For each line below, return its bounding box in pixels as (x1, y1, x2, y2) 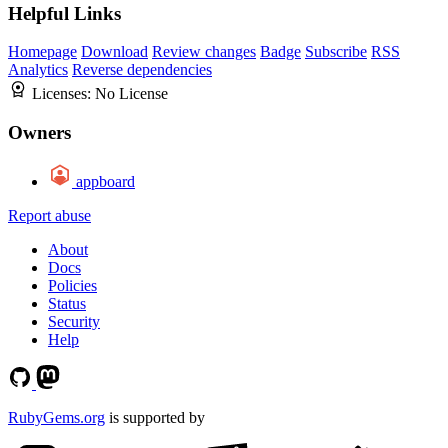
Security (48, 312, 100, 330)
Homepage (8, 43, 77, 61)
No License (95, 85, 168, 103)
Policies (48, 276, 97, 294)
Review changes (152, 43, 256, 61)
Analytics (8, 61, 68, 79)
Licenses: (32, 85, 95, 103)
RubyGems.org (8, 408, 105, 426)
